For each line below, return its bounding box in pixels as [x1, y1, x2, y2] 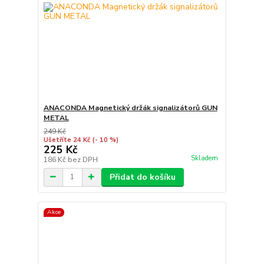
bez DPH [67, 154, 98, 164]
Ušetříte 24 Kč [43, 135, 90, 144]
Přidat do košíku [109, 171, 176, 183]
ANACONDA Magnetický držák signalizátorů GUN [43, 103, 217, 113]
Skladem [190, 154, 218, 163]
